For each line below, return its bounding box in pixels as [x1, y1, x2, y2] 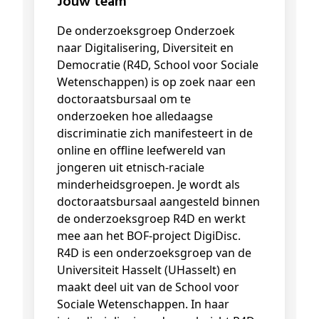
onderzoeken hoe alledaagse [57, 108, 213, 125]
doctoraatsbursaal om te [57, 91, 191, 108]
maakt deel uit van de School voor [57, 279, 239, 296]
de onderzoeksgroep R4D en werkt [57, 211, 246, 227]
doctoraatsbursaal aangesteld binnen [57, 194, 260, 210]
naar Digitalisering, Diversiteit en [57, 40, 234, 56]
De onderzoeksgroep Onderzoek [57, 23, 235, 39]
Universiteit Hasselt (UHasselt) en [57, 262, 236, 278]
